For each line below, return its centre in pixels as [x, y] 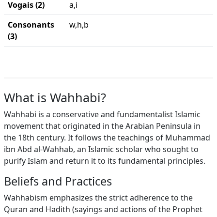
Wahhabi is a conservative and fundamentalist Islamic [102, 114]
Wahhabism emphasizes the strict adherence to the [98, 198]
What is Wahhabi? [55, 97]
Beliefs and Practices [58, 181]
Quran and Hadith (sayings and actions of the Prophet [103, 209]
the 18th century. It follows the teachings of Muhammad [107, 138]
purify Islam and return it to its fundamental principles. [105, 161]
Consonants [31, 25]
